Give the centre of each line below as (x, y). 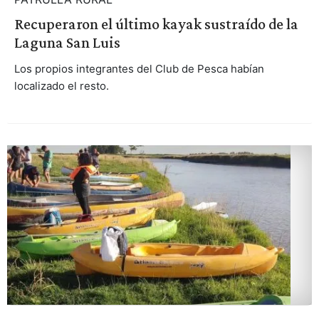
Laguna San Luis (67, 43)
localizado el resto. (61, 86)
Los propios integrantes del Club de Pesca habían (139, 69)
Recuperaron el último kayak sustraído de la (156, 24)
